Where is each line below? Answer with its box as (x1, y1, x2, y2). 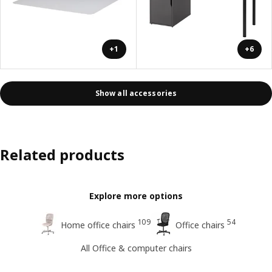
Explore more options (89, 189, 183, 202)
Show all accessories (95, 88, 177, 99)
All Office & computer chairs (80, 242, 192, 254)
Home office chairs (60, 219, 135, 231)
